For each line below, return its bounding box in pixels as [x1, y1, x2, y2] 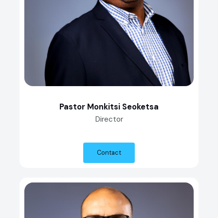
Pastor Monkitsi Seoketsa [59, 102, 159, 112]
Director [95, 114, 123, 125]
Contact [97, 148, 121, 157]
